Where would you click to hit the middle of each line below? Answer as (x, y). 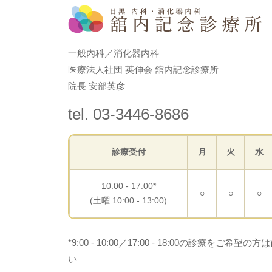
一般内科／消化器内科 (114, 53)
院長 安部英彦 (97, 86)
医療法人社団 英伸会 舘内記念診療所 (143, 70)
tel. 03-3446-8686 (128, 114)
